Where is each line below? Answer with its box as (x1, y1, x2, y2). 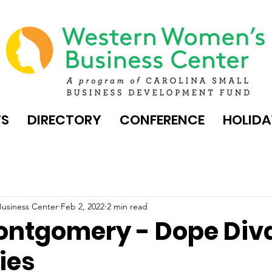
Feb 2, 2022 (61, 200, 104, 212)
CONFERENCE (120, 110, 205, 129)
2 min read (107, 200, 148, 212)
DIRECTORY (27, 110, 101, 129)
